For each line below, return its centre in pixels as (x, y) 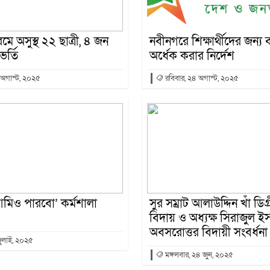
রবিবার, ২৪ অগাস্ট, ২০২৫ (201, 78)
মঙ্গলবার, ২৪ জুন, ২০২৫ (198, 255)
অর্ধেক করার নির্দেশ (192, 56)
